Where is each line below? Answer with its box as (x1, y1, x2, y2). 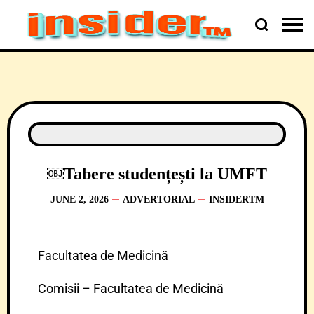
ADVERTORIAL (122, 194, 195, 205)
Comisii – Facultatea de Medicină (38, 281, 224, 296)
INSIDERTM (208, 194, 264, 205)
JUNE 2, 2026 (50, 194, 109, 205)
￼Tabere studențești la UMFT (47, 165, 267, 183)
